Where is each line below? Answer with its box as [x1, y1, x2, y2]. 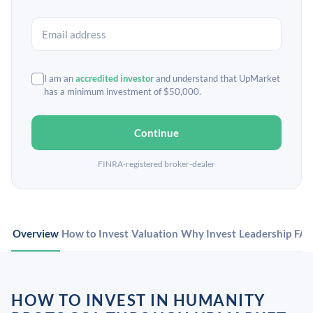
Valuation [131, 227, 178, 240]
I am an [44, 73, 75, 84]
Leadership [239, 227, 291, 240]
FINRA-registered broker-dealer [98, 159, 215, 169]
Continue [134, 126, 179, 139]
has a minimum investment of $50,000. [44, 86, 201, 97]
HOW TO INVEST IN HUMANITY [11, 291, 265, 310]
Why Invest [181, 227, 236, 240]
